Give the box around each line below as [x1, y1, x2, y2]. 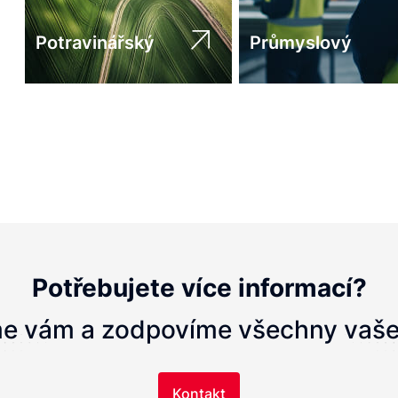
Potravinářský [36, 32, 155, 53]
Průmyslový [250, 32, 352, 53]
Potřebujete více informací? [31, 272, 367, 303]
